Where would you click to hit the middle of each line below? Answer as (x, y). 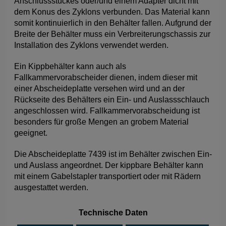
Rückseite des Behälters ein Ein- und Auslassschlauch (112, 100)
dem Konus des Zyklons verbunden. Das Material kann (112, 12)
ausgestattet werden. (51, 187)
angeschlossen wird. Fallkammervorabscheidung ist (107, 111)
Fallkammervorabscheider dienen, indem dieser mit (106, 77)
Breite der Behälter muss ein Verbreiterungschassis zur (112, 34)
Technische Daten (113, 213)
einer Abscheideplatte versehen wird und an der (99, 89)
